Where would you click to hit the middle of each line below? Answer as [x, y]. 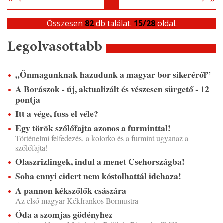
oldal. [166, 24]
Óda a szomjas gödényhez [64, 214]
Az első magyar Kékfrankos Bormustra [77, 201]
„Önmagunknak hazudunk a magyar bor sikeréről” [113, 74]
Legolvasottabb [55, 48]
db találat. [113, 24]
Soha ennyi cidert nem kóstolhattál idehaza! [98, 176]
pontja [28, 99]
